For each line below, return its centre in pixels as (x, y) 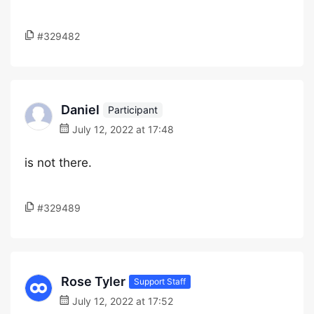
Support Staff (160, 281)
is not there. (58, 163)
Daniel (80, 110)
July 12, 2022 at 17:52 (121, 301)
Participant (133, 109)
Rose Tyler (93, 281)
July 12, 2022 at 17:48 (122, 129)
